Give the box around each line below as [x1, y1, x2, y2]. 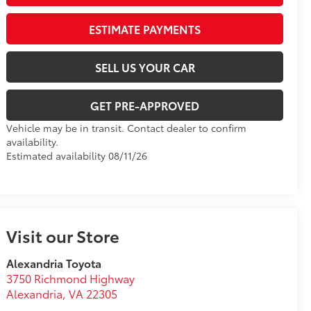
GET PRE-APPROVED [90, 97, 200, 114]
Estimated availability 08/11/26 [6, 149, 148, 163]
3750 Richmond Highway [6, 270, 135, 287]
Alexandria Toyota [6, 255, 102, 271]
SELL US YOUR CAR [94, 59, 195, 76]
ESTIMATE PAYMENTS [89, 21, 201, 37]
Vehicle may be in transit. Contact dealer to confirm [6, 121, 247, 135]
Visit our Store [6, 224, 120, 248]
